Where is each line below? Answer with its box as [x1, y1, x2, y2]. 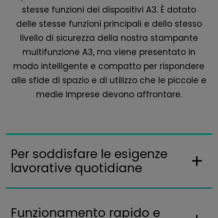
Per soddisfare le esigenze [11, 145, 167, 163]
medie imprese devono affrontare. [36, 89, 182, 101]
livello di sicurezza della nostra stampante [19, 32, 198, 44]
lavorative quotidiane [11, 160, 142, 177]
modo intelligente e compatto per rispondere [13, 60, 205, 73]
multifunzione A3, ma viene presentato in [22, 46, 196, 58]
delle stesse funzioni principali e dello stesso [16, 18, 202, 30]
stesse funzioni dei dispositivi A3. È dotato [21, 4, 196, 16]
